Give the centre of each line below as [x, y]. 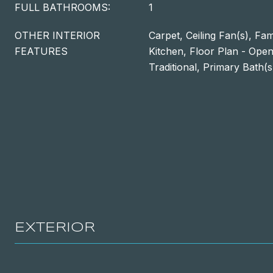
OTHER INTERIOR [57, 35]
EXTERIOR [55, 228]
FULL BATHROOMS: [62, 7]
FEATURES [41, 51]
